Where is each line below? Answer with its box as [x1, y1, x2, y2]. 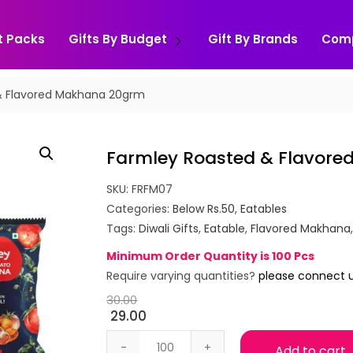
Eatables [240, 201, 288, 217]
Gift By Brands [208, 30, 298, 47]
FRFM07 [132, 181, 173, 197]
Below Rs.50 [173, 201, 236, 217]
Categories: [106, 201, 173, 217]
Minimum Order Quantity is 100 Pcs [106, 248, 315, 264]
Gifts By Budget [69, 30, 167, 47]
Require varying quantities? [106, 268, 259, 284]
